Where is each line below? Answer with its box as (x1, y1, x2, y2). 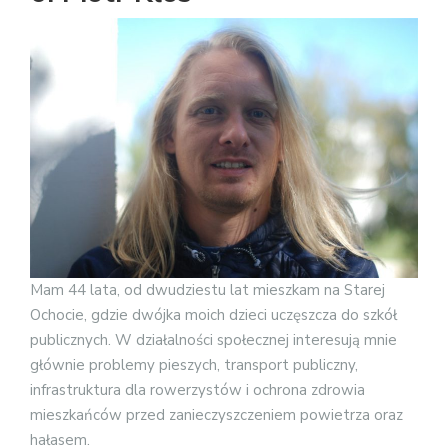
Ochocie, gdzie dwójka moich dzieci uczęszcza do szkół (30, 304, 397, 325)
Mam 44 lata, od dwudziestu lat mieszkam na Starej (30, 279, 385, 300)
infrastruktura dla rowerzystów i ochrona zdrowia (30, 379, 365, 400)
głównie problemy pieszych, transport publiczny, (30, 354, 358, 375)
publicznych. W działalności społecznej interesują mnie (30, 329, 397, 350)
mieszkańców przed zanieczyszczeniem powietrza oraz (30, 404, 403, 425)
